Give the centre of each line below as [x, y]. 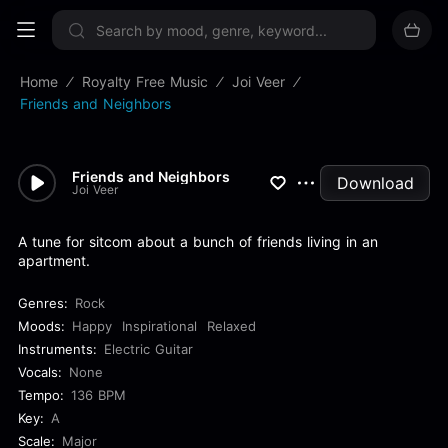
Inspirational [159, 326]
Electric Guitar [148, 349]
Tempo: [41, 395]
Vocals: [40, 372]
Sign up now [224, 23]
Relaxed [231, 326]
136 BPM [98, 395]
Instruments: [57, 349]
